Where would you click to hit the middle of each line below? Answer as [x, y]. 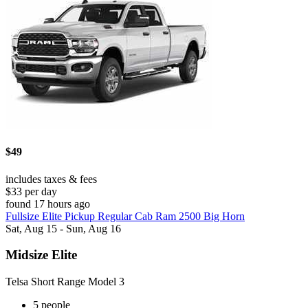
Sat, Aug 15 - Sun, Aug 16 [63, 228]
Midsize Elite [41, 255]
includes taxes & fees [51, 179]
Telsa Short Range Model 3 [65, 282]
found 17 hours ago [48, 203]
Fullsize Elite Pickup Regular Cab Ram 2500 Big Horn [125, 216]
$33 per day [31, 191]
